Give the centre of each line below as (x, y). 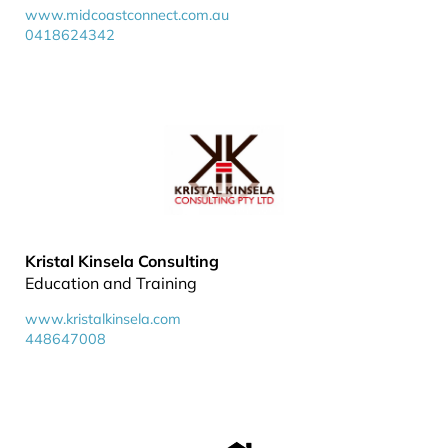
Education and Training (111, 283)
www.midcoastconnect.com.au (127, 15)
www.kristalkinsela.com (103, 319)
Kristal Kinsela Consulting (122, 261)
